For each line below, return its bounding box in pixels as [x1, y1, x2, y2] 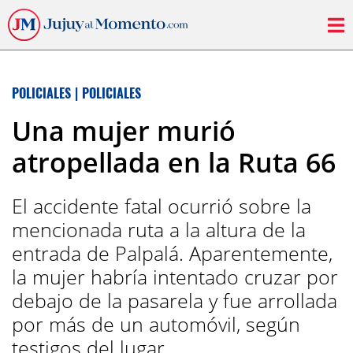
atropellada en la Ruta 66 [12, 144, 336, 180]
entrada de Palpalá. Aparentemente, [12, 240, 333, 266]
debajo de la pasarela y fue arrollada [12, 287, 337, 314]
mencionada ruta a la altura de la [12, 216, 306, 243]
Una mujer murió [12, 113, 236, 149]
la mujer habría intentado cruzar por [12, 263, 338, 290]
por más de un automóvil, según [12, 310, 300, 337]
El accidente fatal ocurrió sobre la [12, 192, 311, 219]
